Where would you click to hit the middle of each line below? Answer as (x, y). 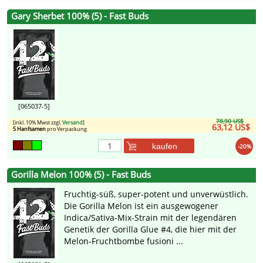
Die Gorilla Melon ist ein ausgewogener (141, 206)
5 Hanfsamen (29, 129)
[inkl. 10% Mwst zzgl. (38, 123)
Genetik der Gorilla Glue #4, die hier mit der (150, 230)
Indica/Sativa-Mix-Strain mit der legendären (150, 218)
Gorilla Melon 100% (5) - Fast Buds (81, 175)
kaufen (165, 146)
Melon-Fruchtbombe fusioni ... (124, 241)
